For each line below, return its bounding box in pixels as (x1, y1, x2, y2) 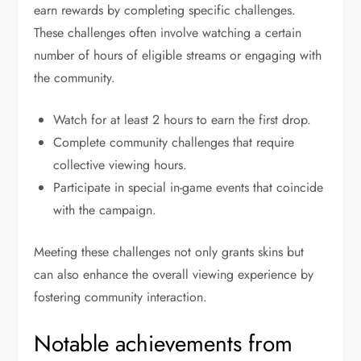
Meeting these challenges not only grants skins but (34, 243, 305, 262)
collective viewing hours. (53, 156, 188, 175)
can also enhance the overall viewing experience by (34, 265, 314, 284)
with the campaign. (53, 201, 157, 220)
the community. (34, 68, 116, 88)
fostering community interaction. (34, 288, 208, 307)
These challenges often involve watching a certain (34, 23, 302, 43)
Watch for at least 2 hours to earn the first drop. (53, 110, 312, 130)
